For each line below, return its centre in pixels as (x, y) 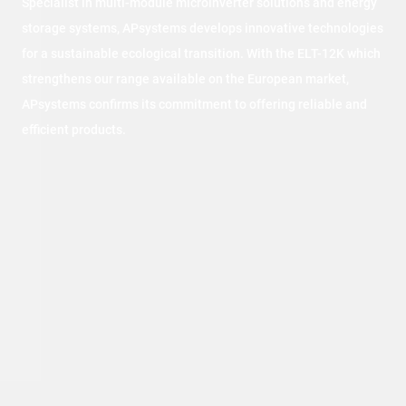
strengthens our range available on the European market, (185, 79)
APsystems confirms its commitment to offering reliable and (194, 104)
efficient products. (74, 130)
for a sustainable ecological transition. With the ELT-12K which (201, 53)
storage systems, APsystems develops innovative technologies (203, 28)
